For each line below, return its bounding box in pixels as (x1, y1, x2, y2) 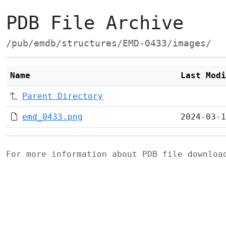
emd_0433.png (22, 112, 83, 122)
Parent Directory (22, 91, 103, 101)
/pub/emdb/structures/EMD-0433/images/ (6, 38, 211, 48)
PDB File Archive (6, 12, 184, 34)
